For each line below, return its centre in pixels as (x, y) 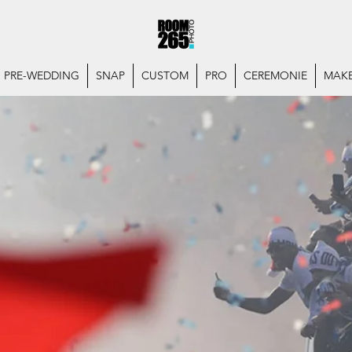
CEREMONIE (275, 75)
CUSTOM (165, 75)
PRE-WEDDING (41, 75)
